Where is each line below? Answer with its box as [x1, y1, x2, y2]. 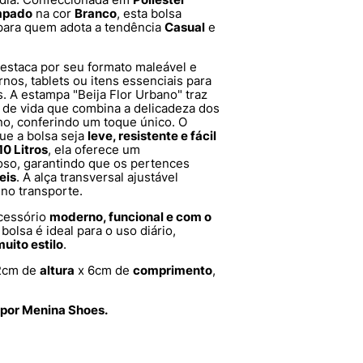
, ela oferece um [48, 141, 140, 157]
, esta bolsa [117, 5, 181, 21]
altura [40, 262, 75, 278]
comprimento [133, 262, 212, 278]
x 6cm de [75, 262, 133, 278]
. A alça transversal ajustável [16, 169, 178, 185]
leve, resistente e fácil [88, 127, 216, 143]
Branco [75, 5, 117, 21]
